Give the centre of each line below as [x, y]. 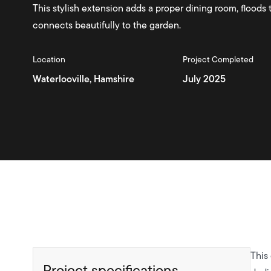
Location [49, 59]
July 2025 [204, 79]
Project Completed [218, 59]
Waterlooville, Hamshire [83, 79]
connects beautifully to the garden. [106, 25]
